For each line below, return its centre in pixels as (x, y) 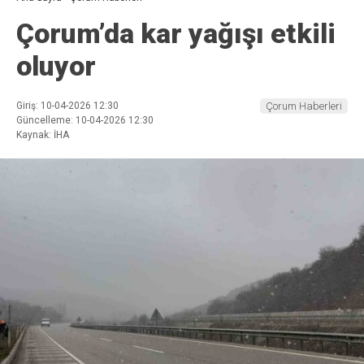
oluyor (56, 66)
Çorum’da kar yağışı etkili (176, 34)
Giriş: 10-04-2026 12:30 (67, 106)
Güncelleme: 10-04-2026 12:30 (85, 121)
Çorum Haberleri (304, 106)
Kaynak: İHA (43, 135)
